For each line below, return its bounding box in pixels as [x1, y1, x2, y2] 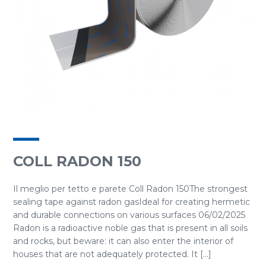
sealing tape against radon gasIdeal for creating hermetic [13, 197, 250, 207]
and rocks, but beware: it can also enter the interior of [13, 236, 233, 246]
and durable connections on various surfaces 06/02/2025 [13, 210, 245, 220]
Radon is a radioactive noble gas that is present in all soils [13, 223, 248, 233]
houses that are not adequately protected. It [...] [13, 249, 211, 259]
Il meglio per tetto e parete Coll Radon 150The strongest [13, 183, 248, 194]
